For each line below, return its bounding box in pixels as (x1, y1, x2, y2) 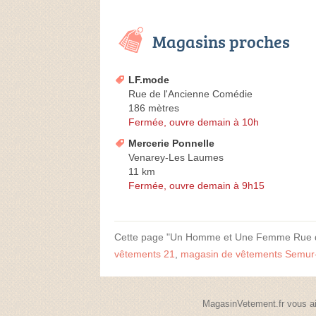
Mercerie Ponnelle (128, 138, 214, 150)
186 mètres (128, 102, 179, 114)
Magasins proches (152, 30, 290, 54)
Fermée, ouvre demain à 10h (128, 116, 259, 128)
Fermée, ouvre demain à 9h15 (128, 180, 265, 192)
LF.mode (128, 74, 169, 86)
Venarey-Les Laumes (128, 152, 224, 164)
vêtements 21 (114, 248, 175, 260)
